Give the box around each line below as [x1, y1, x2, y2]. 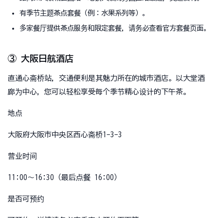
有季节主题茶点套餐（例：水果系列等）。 [19, 9, 149, 17]
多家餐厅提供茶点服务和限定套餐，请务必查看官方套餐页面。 [19, 24, 210, 32]
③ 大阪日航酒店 [8, 54, 73, 63]
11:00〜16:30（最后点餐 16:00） [8, 174, 121, 182]
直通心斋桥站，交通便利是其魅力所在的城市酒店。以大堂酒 [8, 74, 205, 82]
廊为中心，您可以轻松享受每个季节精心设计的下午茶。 [8, 88, 190, 96]
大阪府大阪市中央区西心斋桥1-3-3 [8, 131, 122, 139]
